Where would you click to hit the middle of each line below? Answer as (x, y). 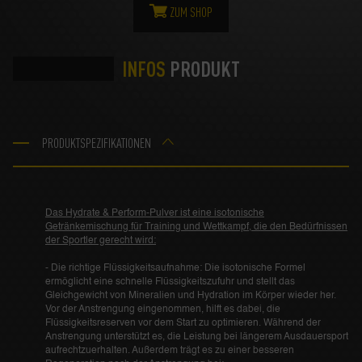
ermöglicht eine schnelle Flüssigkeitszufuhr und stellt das (170, 282)
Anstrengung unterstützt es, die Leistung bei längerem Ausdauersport (197, 337)
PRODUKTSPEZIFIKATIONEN (97, 143)
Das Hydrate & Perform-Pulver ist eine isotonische (155, 214)
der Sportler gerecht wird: (101, 241)
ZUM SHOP (190, 13)
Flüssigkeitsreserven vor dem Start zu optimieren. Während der (183, 324)
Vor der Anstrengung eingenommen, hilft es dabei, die (163, 310)
